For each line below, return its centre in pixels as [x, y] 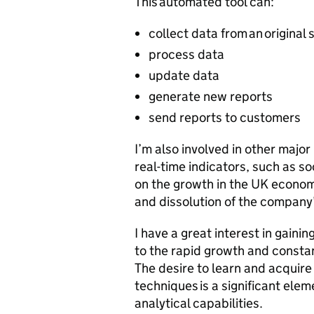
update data [184, 75]
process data [186, 54]
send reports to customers [225, 117]
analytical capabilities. [199, 303]
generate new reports [211, 96]
